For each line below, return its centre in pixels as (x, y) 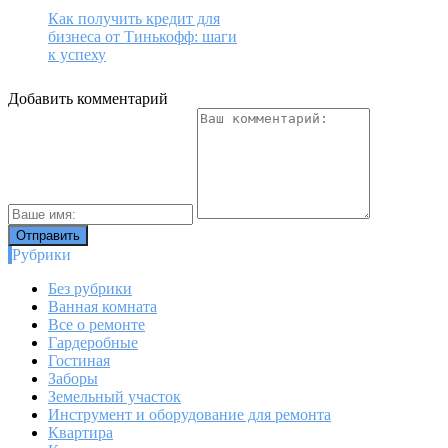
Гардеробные (93, 343)
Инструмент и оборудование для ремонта (189, 415)
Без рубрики (90, 289)
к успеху (77, 55)
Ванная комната (102, 307)
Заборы (73, 379)
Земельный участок (114, 397)
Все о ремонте (96, 325)
